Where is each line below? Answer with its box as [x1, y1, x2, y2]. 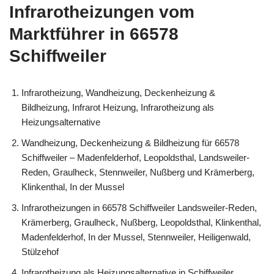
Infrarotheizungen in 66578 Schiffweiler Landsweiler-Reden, [21, 202, 257, 213]
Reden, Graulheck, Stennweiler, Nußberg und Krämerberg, [21, 166, 254, 177]
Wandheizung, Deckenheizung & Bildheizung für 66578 [21, 137, 239, 148]
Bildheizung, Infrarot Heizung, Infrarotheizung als [21, 102, 214, 113]
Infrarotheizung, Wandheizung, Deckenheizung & [21, 87, 215, 98]
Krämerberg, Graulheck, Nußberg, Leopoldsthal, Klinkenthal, [21, 217, 261, 228]
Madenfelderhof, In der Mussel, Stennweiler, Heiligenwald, [21, 231, 251, 242]
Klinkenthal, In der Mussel [21, 181, 124, 192]
